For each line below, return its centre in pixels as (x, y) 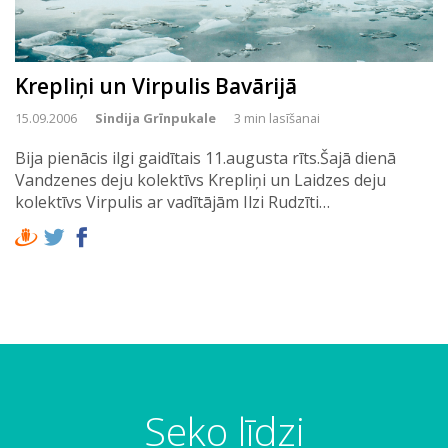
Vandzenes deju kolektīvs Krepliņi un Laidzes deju (200, 179)
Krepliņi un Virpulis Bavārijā (156, 85)
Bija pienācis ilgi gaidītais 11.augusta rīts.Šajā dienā (205, 157)
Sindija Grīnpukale (155, 117)
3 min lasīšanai (277, 117)
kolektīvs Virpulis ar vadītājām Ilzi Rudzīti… (172, 201)
